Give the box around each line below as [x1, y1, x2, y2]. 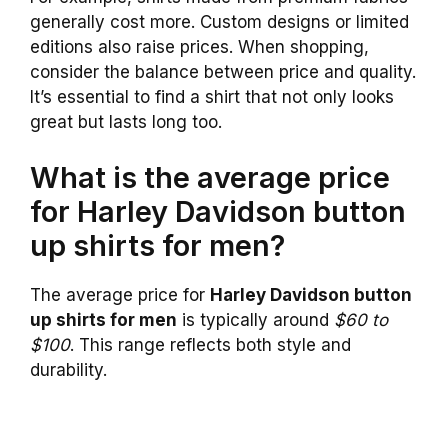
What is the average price [30, 159, 390, 195]
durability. [30, 359, 107, 380]
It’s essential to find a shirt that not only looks [30, 87, 394, 108]
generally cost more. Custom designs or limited [30, 12, 409, 33]
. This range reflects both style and [70, 334, 351, 355]
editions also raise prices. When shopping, [30, 37, 369, 58]
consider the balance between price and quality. [30, 62, 416, 83]
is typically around [177, 309, 334, 330]
